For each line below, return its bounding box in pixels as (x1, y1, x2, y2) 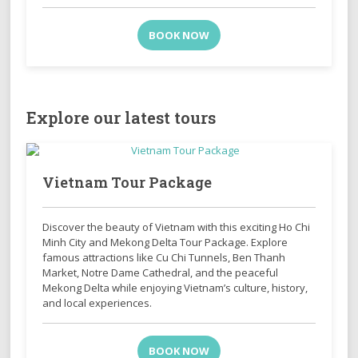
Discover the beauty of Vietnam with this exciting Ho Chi (42, 219, 311, 234)
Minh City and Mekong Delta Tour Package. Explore (42, 234, 288, 249)
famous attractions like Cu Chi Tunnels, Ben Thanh (42, 249, 286, 265)
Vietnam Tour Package (42, 172, 213, 192)
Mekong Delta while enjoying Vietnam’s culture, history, (42, 280, 308, 295)
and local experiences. (42, 295, 153, 310)
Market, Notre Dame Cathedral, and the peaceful (42, 265, 279, 280)
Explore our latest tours (26, 106, 217, 128)
